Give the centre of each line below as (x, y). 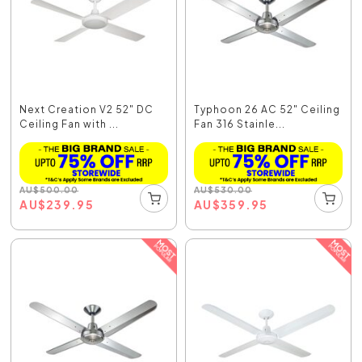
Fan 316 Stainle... (240, 124)
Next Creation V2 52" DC (87, 110)
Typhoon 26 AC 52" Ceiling (267, 110)
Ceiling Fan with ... (69, 124)
